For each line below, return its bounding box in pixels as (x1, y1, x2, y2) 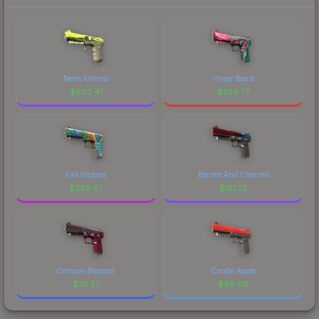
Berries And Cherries (197, 169, 269, 179)
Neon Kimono (63, 73, 109, 83)
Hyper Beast (212, 73, 254, 83)
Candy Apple (211, 266, 256, 275)
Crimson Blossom (56, 266, 115, 275)
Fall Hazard (66, 169, 106, 179)
